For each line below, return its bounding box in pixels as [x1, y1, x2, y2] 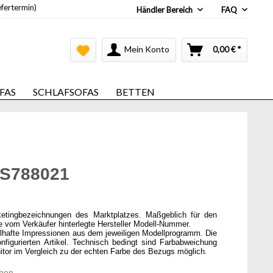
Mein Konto [124, 44, 169, 54]
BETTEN [116, 86, 155, 97]
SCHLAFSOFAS [33, 86, 99, 97]
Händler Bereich [136, 5, 194, 15]
